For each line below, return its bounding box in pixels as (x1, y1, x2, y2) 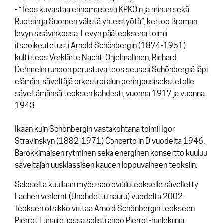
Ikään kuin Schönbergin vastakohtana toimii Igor (15, 124, 175, 134)
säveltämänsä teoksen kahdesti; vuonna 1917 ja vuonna (15, 88, 205, 98)
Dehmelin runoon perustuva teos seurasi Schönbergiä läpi (15, 64, 208, 74)
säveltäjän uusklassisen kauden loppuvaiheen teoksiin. (15, 160, 197, 170)
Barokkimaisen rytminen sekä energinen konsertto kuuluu (15, 148, 207, 158)
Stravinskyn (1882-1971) (15, 136, 105, 146)
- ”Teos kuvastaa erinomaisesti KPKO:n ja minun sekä (15, 4, 189, 14)
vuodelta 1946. (150, 136, 205, 146)
